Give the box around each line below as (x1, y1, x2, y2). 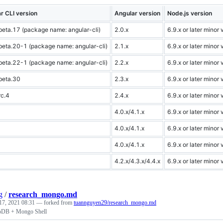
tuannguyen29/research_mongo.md (74, 199, 156, 206)
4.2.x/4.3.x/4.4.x (114, 157, 160, 165)
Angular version (114, 9, 160, 17)
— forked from (36, 199, 74, 206)
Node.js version (167, 9, 212, 17)
